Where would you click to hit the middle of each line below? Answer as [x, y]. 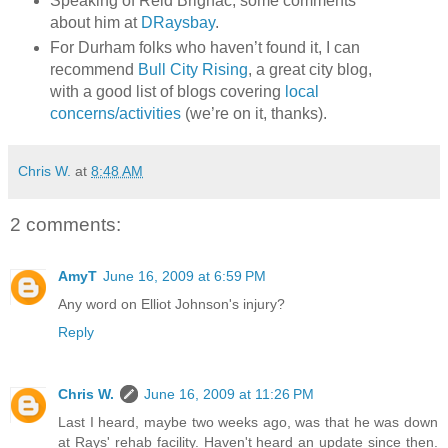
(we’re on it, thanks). [253, 114]
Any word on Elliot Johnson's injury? [171, 303]
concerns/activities [115, 114]
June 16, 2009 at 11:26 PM [229, 393]
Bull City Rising [192, 70]
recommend [93, 70]
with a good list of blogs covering [167, 92]
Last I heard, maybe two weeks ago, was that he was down [248, 421]
